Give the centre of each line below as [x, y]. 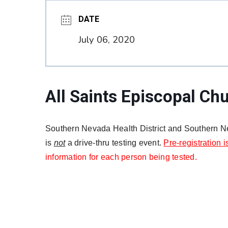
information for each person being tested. [121, 157]
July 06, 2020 [107, 39]
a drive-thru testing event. [115, 143]
